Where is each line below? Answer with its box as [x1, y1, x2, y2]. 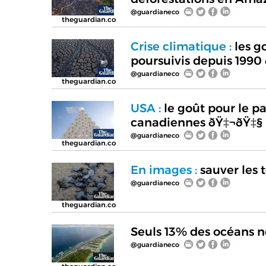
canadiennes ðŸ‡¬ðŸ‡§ [130, 115, 262, 129]
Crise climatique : [130, 39, 232, 53]
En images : [130, 162, 197, 177]
